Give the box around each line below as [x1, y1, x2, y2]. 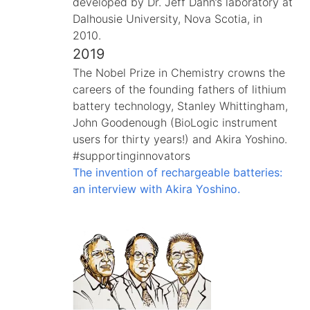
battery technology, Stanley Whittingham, [73, 98, 288, 113]
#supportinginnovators [73, 148, 190, 163]
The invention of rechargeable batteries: [73, 165, 282, 179]
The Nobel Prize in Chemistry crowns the [73, 65, 285, 80]
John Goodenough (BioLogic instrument [73, 115, 277, 129]
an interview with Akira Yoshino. [73, 181, 240, 196]
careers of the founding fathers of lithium [73, 82, 286, 96]
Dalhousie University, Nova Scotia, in [73, 11, 262, 26]
